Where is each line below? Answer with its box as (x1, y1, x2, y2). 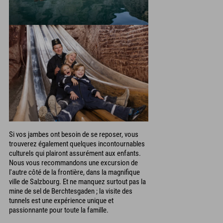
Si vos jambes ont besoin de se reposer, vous (9, 129, 138, 139)
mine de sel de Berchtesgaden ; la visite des (9, 186, 132, 196)
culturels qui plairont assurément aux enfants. (9, 148, 141, 158)
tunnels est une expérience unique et (9, 196, 113, 205)
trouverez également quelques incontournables (9, 139, 145, 148)
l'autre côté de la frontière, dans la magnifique (9, 167, 140, 177)
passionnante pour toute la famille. (9, 205, 109, 215)
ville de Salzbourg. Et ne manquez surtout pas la (9, 177, 146, 186)
